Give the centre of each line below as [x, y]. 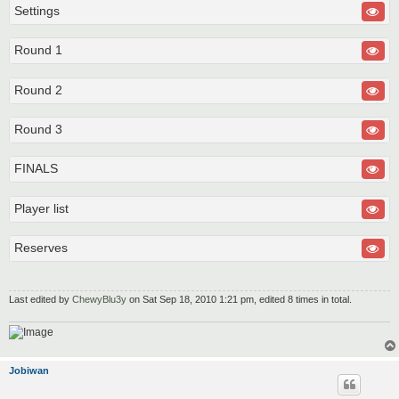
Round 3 [38, 130]
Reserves [41, 247]
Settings [37, 11]
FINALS [36, 169]
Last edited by [41, 299]
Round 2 [38, 90]
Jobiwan [29, 371]
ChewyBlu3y [99, 299]
